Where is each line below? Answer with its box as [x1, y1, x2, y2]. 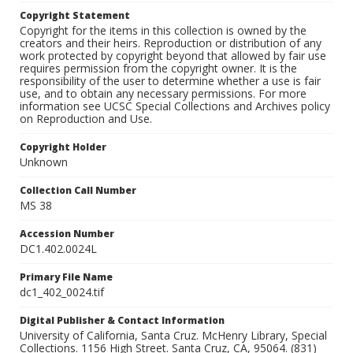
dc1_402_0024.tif [20, 284, 104, 300]
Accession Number [20, 227, 114, 241]
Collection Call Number [20, 184, 136, 198]
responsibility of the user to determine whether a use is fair [20, 73, 321, 89]
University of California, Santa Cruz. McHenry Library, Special [20, 328, 327, 344]
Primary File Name [20, 270, 113, 284]
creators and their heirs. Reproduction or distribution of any [20, 35, 321, 51]
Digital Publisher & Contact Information [20, 314, 225, 328]
